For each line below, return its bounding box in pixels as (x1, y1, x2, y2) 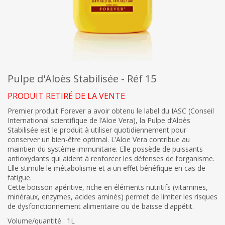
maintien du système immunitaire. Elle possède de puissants (8, 144, 203, 154)
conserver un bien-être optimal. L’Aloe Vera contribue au (8, 135, 190, 145)
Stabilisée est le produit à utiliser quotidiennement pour (8, 125, 186, 135)
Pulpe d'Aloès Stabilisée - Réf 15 (8, 72, 156, 86)
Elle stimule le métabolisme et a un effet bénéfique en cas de (8, 163, 205, 173)
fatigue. (8, 173, 32, 183)
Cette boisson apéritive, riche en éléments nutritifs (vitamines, (8, 182, 208, 192)
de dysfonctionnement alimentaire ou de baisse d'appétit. (8, 201, 194, 211)
